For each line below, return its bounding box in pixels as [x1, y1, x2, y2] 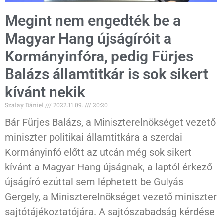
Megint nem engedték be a [5, 12, 181, 30]
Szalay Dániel [5, 101, 45, 109]
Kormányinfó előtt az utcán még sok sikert [5, 146, 192, 159]
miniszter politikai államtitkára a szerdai [5, 131, 182, 144]
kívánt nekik [5, 83, 85, 101]
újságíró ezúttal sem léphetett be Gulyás [5, 176, 183, 188]
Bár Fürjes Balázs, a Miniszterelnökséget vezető [5, 116, 216, 129]
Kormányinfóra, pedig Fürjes [5, 48, 193, 65]
